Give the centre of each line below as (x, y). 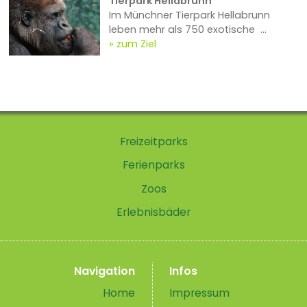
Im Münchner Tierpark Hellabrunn (189, 15)
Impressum (200, 293)
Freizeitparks (153, 141)
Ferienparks (153, 165)
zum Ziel (136, 44)
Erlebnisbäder (153, 212)
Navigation (105, 271)
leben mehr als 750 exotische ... (187, 30)
